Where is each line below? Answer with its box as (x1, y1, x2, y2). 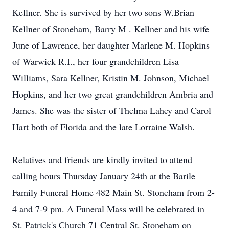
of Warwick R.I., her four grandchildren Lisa (12, 55, 179, 67)
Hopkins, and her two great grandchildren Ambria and (12, 88, 213, 100)
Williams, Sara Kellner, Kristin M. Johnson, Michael (12, 72, 209, 84)
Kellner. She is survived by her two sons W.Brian (12, 6, 194, 18)
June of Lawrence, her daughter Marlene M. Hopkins (12, 39, 210, 51)
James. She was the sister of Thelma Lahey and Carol (12, 104, 211, 117)
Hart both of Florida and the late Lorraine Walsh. (12, 121, 195, 133)
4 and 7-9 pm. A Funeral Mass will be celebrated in (12, 202, 204, 215)
